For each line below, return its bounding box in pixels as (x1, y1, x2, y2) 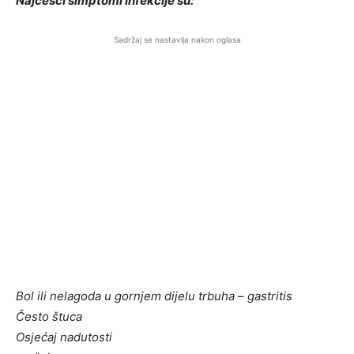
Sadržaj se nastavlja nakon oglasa (113, 35, 241, 44)
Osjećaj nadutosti (16, 330, 112, 345)
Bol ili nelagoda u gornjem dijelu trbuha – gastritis (16, 288, 292, 303)
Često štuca (16, 309, 82, 324)
